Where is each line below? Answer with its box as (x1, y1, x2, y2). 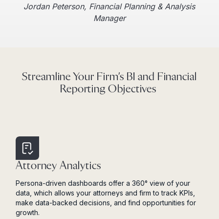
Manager (93, 13, 126, 23)
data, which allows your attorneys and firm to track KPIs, (16, 188, 195, 197)
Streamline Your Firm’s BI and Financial (22, 71, 197, 83)
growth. (16, 208, 42, 217)
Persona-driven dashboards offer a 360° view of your (16, 178, 190, 187)
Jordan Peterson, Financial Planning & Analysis (23, 1, 196, 11)
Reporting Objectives (60, 84, 159, 95)
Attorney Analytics (16, 160, 101, 172)
